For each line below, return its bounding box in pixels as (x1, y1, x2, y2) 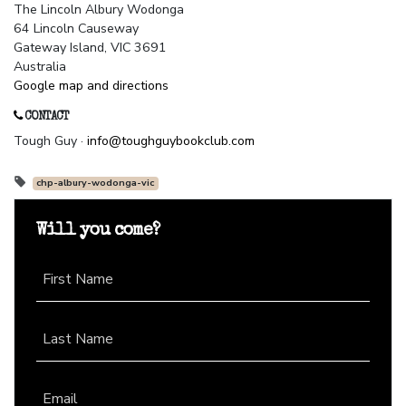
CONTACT (22, 111, 69, 124)
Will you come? (36, 222, 159, 241)
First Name (43, 269, 113, 290)
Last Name (43, 329, 113, 350)
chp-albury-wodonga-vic (36, 176, 155, 190)
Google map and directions (14, 77, 169, 95)
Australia (14, 58, 66, 76)
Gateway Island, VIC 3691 (14, 39, 167, 57)
